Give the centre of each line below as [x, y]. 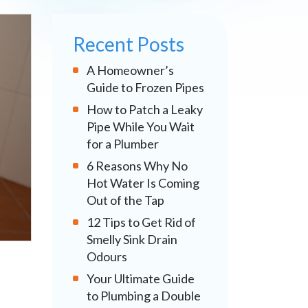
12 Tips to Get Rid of [141, 222]
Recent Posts [129, 44]
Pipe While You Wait [141, 126]
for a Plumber [123, 144]
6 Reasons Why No [137, 166]
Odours [107, 256]
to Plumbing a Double [144, 296]
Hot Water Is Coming [143, 183]
